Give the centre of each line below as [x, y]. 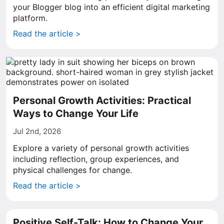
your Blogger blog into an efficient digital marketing [111, 7]
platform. [30, 18]
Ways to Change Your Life [76, 113]
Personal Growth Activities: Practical [102, 100]
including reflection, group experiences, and [96, 159]
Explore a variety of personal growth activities [101, 148]
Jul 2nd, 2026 [37, 131]
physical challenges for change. [72, 170]
